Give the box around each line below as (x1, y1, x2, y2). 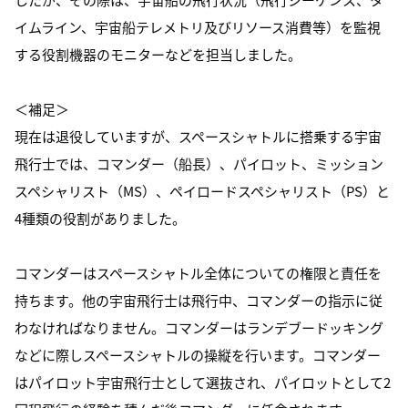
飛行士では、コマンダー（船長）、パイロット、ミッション (15, 154, 383, 173)
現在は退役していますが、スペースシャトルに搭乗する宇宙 (15, 127, 382, 146)
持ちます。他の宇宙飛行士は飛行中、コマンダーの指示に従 (15, 291, 382, 310)
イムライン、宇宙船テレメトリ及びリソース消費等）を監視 (15, 17, 381, 36)
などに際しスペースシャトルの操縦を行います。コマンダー (15, 345, 381, 364)
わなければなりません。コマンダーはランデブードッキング (15, 318, 383, 337)
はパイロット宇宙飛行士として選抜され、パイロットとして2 (15, 372, 391, 392)
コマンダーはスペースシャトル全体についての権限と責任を (15, 263, 382, 282)
